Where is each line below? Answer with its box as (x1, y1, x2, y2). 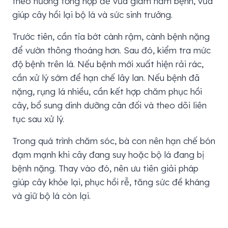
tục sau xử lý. (12, 113, 64, 125)
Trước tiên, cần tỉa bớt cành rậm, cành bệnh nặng (12, 31, 210, 42)
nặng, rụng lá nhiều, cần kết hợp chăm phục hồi (12, 86, 202, 97)
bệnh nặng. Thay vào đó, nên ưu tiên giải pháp (12, 163, 198, 174)
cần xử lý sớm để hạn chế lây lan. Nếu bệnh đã (12, 72, 199, 83)
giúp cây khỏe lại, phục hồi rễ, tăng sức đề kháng (12, 177, 210, 188)
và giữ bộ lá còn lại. (12, 190, 91, 202)
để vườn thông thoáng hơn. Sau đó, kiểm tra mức (12, 45, 211, 56)
